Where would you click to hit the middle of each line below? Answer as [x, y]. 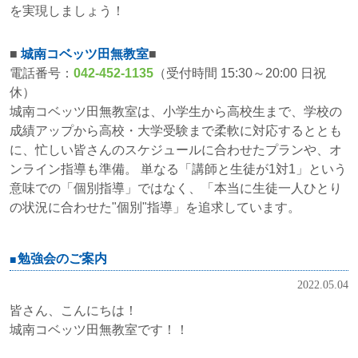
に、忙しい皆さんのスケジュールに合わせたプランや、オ [176, 150]
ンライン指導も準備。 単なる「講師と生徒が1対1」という [178, 169]
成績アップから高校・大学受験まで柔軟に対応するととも [176, 131]
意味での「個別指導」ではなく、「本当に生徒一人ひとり [176, 189]
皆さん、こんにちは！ [74, 311]
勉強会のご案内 [62, 259]
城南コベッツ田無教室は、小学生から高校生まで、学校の [176, 112]
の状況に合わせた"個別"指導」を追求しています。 [155, 208]
